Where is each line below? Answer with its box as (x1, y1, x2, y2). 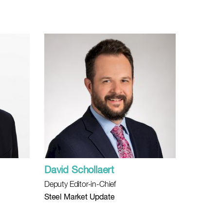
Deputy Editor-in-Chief (44, 181, 116, 189)
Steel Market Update (44, 194, 115, 201)
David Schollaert (44, 165, 114, 176)
